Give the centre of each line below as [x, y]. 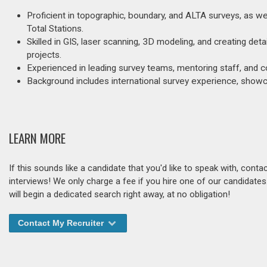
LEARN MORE [37, 138]
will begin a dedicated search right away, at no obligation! [119, 195]
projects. [44, 55]
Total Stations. [55, 29]
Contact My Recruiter [62, 223]
